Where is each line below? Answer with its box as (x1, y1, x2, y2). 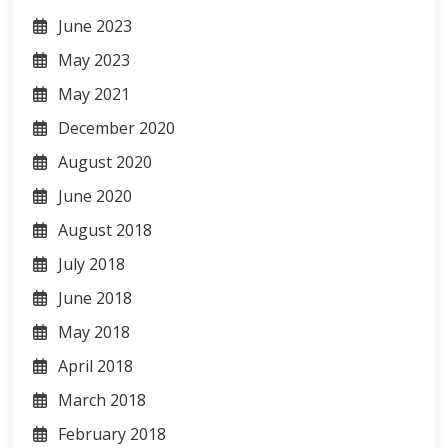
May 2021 (58, 83, 131, 105)
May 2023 (58, 49, 131, 71)
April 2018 (58, 355, 134, 377)
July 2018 (58, 253, 126, 275)
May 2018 (58, 321, 131, 343)
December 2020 (58, 117, 176, 139)
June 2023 (58, 15, 133, 37)
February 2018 (58, 423, 167, 445)
